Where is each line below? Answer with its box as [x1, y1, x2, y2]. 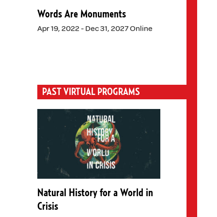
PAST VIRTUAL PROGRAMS [42, 87, 140, 97]
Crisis [37, 201, 58, 212]
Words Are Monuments [37, 9, 126, 20]
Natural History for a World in [37, 187, 153, 198]
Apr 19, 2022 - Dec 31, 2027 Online [37, 24, 153, 34]
